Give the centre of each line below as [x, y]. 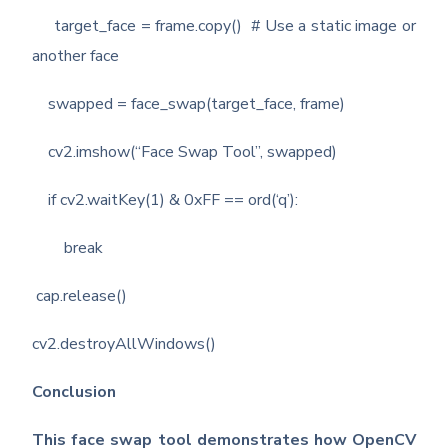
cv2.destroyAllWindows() [124, 344]
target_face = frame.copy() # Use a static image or [224, 26]
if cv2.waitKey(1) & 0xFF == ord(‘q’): [165, 200]
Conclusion [74, 392]
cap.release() [80, 296]
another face [76, 56]
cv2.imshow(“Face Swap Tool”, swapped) [185, 152]
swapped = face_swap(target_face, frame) [189, 104]
